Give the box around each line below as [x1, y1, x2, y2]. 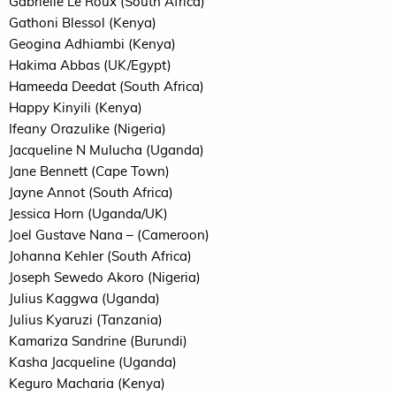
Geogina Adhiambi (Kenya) [9, 34, 176, 52]
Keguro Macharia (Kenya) [9, 374, 165, 392]
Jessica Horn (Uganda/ [9, 204, 145, 222]
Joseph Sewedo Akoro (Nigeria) [9, 268, 201, 286]
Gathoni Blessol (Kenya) [9, 13, 156, 31]
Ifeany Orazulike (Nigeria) [9, 119, 166, 137]
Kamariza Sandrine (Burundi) [9, 331, 187, 349]
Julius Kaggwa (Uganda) [9, 289, 160, 307]
